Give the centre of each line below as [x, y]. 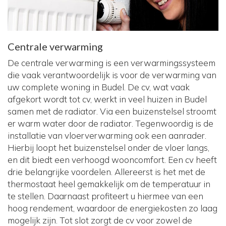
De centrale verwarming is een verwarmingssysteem [111, 63]
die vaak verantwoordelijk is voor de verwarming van [112, 75]
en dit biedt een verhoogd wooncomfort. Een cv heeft [112, 160]
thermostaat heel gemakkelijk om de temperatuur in [109, 184]
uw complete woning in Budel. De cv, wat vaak [99, 87]
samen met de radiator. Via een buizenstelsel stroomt [112, 111]
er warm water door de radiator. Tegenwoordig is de [110, 124]
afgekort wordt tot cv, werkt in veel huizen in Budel [107, 99]
